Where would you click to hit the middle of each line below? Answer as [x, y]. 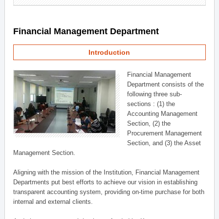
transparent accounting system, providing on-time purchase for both [109, 192]
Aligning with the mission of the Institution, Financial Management [107, 172]
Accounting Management [163, 114]
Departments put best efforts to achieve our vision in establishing [106, 182]
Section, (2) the [149, 123]
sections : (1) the [151, 104]
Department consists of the [166, 84]
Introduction [109, 52]
